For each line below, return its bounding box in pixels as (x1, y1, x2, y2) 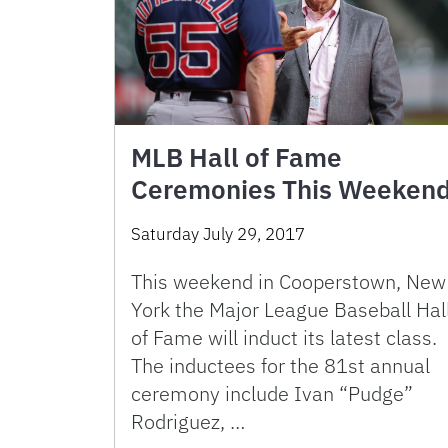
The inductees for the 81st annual (131, 352, 430, 380)
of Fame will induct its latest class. (131, 324, 437, 352)
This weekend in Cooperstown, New (131, 268, 446, 296)
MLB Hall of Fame (131, 140, 342, 175)
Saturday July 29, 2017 (131, 223, 305, 246)
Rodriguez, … (131, 408, 245, 436)
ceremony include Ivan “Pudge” (131, 380, 413, 408)
